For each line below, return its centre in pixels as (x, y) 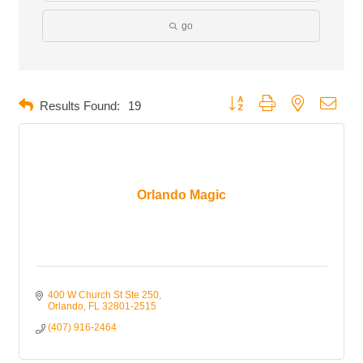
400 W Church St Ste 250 (103, 295)
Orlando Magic (181, 195)
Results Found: (80, 105)
